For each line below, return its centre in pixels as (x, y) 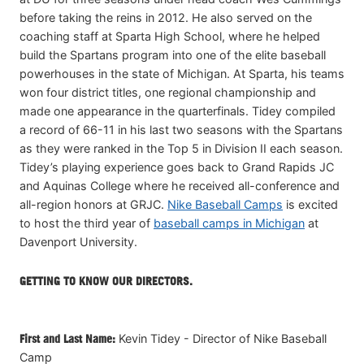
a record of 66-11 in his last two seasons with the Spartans (181, 129)
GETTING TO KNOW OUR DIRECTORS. (106, 280)
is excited (310, 204)
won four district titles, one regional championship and (168, 92)
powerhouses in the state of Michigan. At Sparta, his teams (182, 73)
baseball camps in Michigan (229, 223)
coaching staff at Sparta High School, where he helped (170, 36)
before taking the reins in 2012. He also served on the (166, 17)
